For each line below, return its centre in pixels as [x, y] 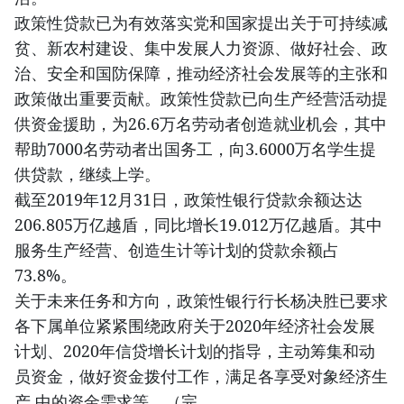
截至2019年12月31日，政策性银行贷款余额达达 [188, 199]
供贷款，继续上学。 [87, 174]
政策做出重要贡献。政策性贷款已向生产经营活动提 [201, 98]
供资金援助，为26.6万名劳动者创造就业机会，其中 [201, 124]
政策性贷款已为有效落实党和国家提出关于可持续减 [201, 23]
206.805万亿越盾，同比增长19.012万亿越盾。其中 [198, 225]
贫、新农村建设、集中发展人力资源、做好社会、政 [201, 48]
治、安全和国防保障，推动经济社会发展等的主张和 [201, 73]
